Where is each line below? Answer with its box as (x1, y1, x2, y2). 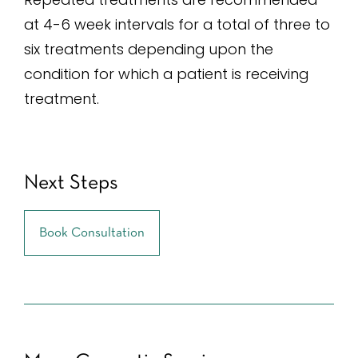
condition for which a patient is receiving (24, 63, 308, 84)
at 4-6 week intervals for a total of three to (24, 14, 330, 34)
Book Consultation (39, 226, 145, 239)
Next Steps (24, 173, 118, 193)
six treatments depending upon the (24, 38, 273, 59)
